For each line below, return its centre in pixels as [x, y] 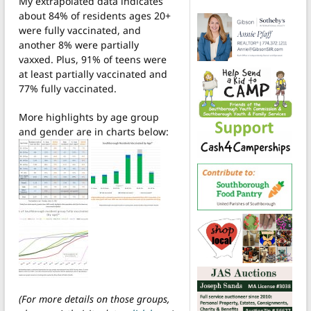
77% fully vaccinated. [68, 88]
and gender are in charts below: [94, 131]
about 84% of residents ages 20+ [95, 15]
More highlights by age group [89, 117]
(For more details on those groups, [94, 299]
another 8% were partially [79, 44]
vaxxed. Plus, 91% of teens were [93, 59]
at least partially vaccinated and [93, 74]
